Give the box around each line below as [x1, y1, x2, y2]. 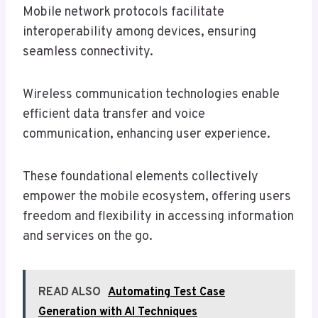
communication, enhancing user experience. [23, 126, 270, 143]
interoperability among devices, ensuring [23, 24, 256, 41]
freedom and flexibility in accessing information [23, 209, 294, 226]
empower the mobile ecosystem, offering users [23, 189, 291, 206]
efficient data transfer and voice [23, 106, 205, 124]
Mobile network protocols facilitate [23, 4, 224, 21]
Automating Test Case [108, 285, 225, 300]
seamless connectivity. [23, 44, 153, 61]
